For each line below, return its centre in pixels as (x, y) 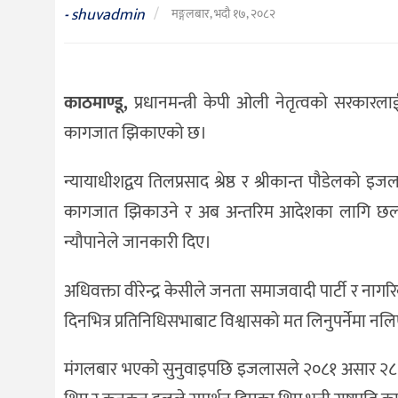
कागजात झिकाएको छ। (135, 133)
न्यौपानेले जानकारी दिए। (138, 242)
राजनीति (55, 123)
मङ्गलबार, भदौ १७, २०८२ (223, 13)
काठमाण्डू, (96, 103)
